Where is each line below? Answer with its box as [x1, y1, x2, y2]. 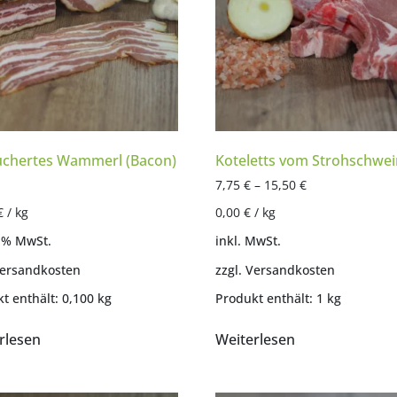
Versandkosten [245, 261, 335, 278]
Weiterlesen [214, 329, 295, 349]
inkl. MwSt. [214, 232, 281, 250]
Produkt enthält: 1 [214, 289, 327, 307]
